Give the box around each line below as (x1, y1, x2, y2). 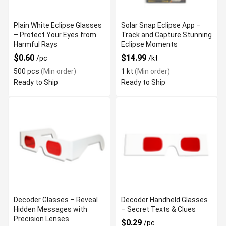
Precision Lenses (14, 215, 69, 223)
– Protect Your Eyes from (14, 31, 96, 39)
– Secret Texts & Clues (121, 205, 196, 213)
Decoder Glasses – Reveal (14, 196, 98, 204)
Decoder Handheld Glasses (121, 196, 208, 204)
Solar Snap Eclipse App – (121, 21, 201, 29)
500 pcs (14, 67, 39, 75)
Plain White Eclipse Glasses (14, 21, 102, 29)
